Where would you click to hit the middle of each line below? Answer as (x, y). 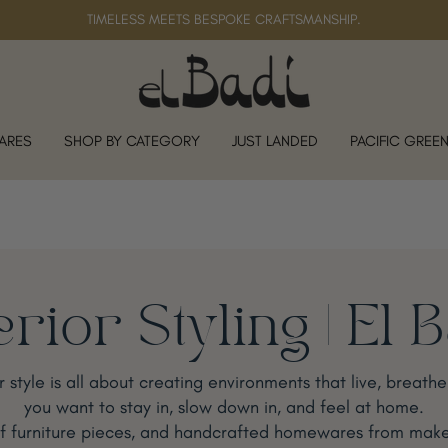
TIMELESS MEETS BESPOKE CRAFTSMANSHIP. (224, 19)
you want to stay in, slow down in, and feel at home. (224, 407)
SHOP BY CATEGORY (131, 140)
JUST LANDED (274, 140)
